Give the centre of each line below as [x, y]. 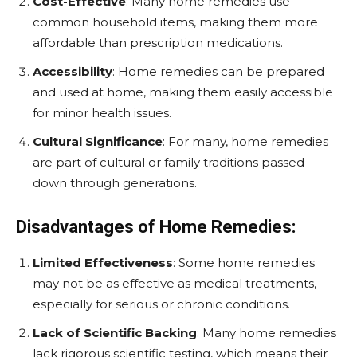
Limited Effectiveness [103, 263]
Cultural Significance [98, 141]
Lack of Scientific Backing [115, 333]
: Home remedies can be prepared [218, 71]
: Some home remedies [244, 263]
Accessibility [73, 71]
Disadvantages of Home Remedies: [156, 227]
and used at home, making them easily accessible [183, 92]
